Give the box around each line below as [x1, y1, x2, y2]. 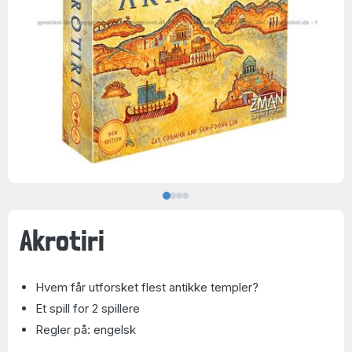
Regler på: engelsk [35, 322, 136, 337]
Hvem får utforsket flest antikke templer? [35, 280, 258, 295]
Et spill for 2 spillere [35, 301, 140, 316]
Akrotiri [20, 222, 104, 258]
